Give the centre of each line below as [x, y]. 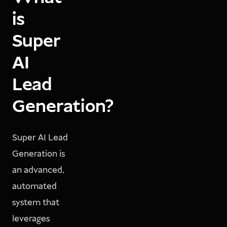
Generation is [39, 154]
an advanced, [38, 171]
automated [34, 187]
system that [36, 203]
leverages [31, 219]
